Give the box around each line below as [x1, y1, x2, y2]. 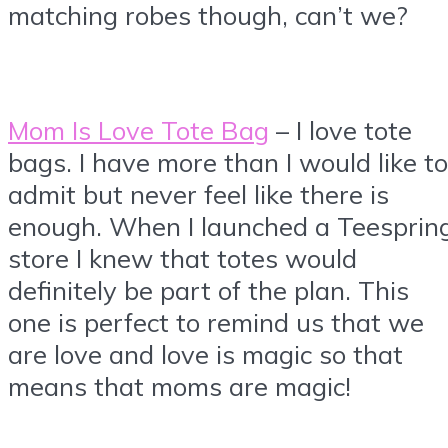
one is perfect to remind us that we [8, 305, 424, 338]
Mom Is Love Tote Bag [8, 113, 269, 146]
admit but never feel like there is [8, 177, 389, 210]
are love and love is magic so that [8, 337, 403, 370]
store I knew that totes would [8, 241, 357, 274]
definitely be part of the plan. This [8, 273, 409, 306]
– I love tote [269, 113, 412, 146]
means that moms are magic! [8, 369, 351, 402]
